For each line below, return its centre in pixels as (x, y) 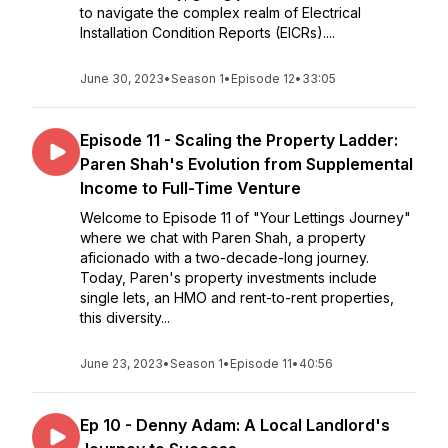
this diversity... (125, 317)
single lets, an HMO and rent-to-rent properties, (237, 297)
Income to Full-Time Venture (190, 188)
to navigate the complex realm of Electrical (220, 12)
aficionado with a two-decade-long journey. (224, 257)
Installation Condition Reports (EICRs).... (207, 32)
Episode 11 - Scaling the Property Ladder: (239, 140)
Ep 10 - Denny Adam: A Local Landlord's (235, 425)
